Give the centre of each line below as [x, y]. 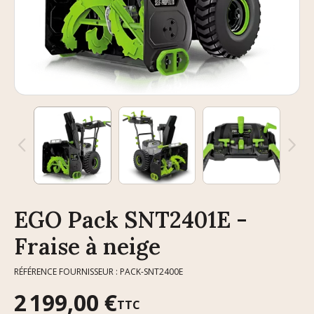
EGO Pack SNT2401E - [131, 219]
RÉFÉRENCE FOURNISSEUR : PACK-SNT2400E [98, 271]
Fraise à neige [87, 246]
